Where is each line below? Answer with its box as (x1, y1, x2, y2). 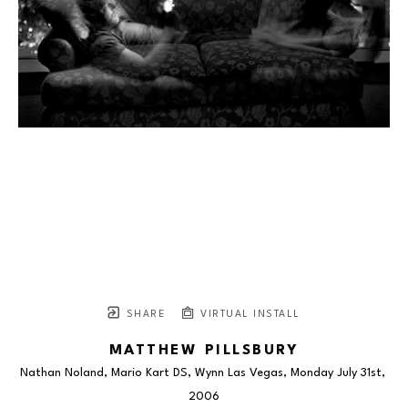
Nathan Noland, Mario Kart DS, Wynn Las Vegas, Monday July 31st (19, 366, 382, 379)
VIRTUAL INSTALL (196, 309, 301, 320)
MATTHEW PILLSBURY (108, 342, 300, 358)
